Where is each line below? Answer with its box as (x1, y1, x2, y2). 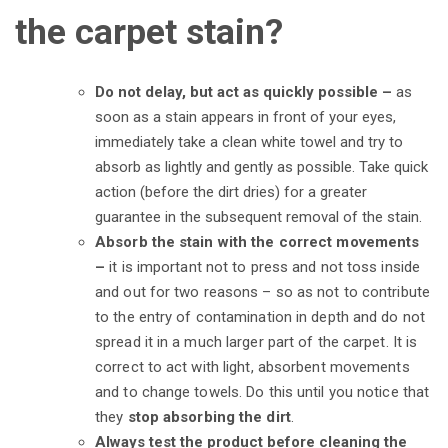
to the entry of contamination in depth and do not (95, 308, 425, 326)
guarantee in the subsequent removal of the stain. (95, 208, 422, 226)
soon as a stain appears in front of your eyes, (95, 108, 396, 126)
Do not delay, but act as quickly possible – (95, 83, 392, 101)
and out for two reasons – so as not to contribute (95, 283, 430, 301)
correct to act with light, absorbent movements (95, 358, 410, 376)
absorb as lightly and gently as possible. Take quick (95, 158, 428, 176)
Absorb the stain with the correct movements (95, 233, 420, 251)
